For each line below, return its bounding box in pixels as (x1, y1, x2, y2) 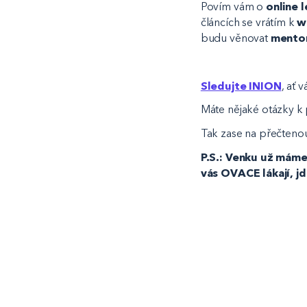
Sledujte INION (200, 79, 282, 93)
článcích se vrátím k (200, 15, 297, 29)
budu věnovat (200, 31, 271, 45)
